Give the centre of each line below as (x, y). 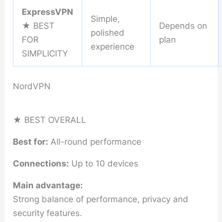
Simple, (106, 19)
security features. (48, 213)
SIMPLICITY (45, 54)
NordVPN (32, 86)
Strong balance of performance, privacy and (101, 199)
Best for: (31, 141)
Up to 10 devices (104, 163)
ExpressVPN (48, 12)
